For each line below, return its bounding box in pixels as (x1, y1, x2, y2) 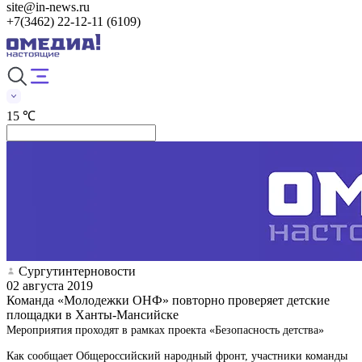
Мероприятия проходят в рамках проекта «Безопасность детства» (6, 323, 324, 336)
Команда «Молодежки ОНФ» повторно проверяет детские (6, 293, 330, 307)
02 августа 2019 (6, 278, 93, 293)
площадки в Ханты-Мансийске (6, 307, 179, 322)
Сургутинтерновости (19, 263, 136, 278)
